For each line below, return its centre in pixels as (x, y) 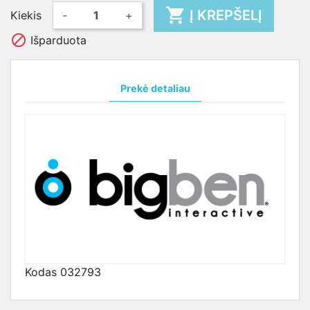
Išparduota (57, 40)
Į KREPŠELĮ (226, 15)
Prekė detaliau (155, 88)
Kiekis (26, 15)
